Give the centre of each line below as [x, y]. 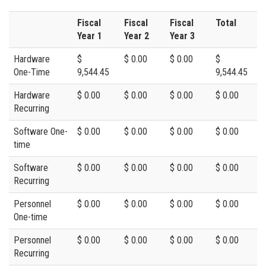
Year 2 [137, 36]
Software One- [41, 131]
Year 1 [90, 36]
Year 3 [182, 36]
